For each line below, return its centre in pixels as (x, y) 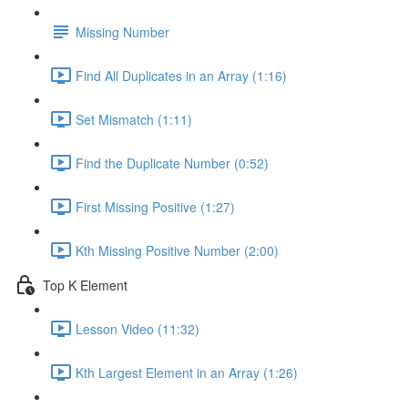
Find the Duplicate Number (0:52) (172, 163)
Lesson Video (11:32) (138, 328)
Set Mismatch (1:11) (134, 119)
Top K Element (85, 285)
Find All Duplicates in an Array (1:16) (181, 75)
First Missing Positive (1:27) (155, 206)
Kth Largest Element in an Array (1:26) (187, 372)
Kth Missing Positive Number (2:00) (177, 250)
